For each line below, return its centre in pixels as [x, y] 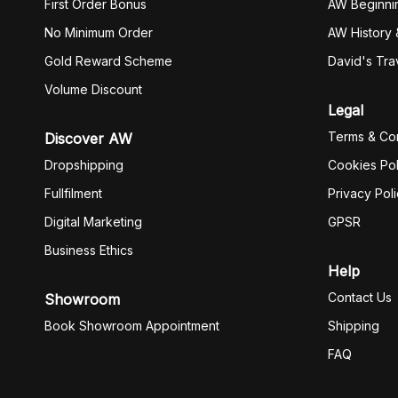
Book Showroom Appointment [132, 326]
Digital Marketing [93, 222]
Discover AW [88, 139]
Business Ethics [89, 250]
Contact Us [360, 297]
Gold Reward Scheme [108, 61]
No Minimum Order [99, 32]
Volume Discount [93, 89]
